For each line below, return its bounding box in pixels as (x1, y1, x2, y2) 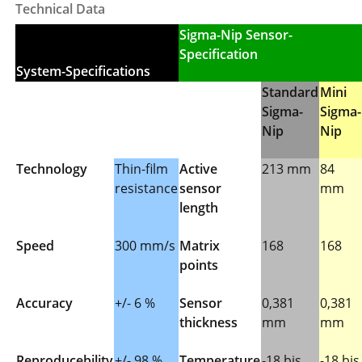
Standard (262, 83, 319, 102)
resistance (115, 179, 179, 198)
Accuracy (16, 294, 74, 313)
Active (179, 160, 218, 179)
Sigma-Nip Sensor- (179, 26, 293, 44)
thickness (179, 314, 238, 332)
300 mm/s (115, 237, 176, 255)
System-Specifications (16, 62, 151, 81)
